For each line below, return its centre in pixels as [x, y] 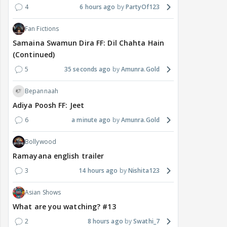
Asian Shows [43, 193]
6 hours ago [98, 7]
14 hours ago [98, 171]
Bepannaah [42, 91]
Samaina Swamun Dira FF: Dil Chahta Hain [88, 43]
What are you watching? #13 [64, 207]
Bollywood [41, 142]
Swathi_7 [146, 221]
